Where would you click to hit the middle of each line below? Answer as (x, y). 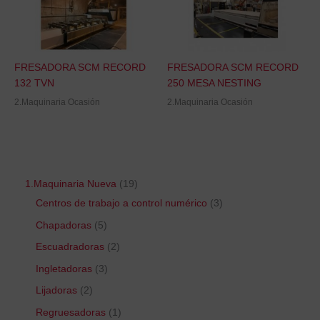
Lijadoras (56, 291)
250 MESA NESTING (214, 83)
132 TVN (34, 83)
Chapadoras (64, 225)
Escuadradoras (70, 247)
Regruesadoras (71, 312)
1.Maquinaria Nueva (71, 184)
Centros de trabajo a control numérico (121, 204)
